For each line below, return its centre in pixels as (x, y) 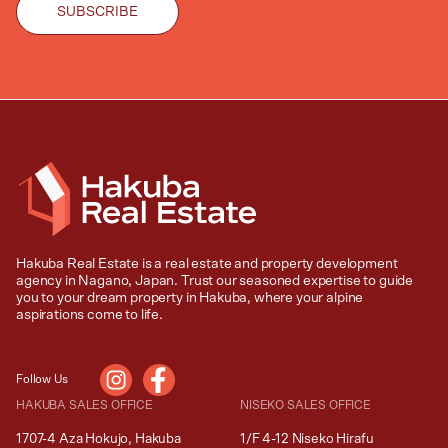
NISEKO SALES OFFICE (305, 404)
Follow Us (42, 379)
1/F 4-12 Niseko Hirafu (307, 438)
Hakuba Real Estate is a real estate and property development (207, 263)
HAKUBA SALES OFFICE (84, 404)
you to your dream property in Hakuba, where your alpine (190, 297)
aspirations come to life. (89, 314)
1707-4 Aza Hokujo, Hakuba (98, 438)
